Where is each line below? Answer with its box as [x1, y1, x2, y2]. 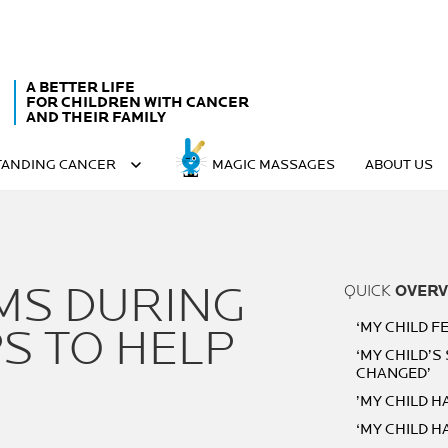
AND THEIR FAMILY [26, 107, 166, 127]
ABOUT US [365, 156, 433, 173]
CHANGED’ [356, 364, 431, 383]
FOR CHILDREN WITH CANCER [26, 92, 249, 112]
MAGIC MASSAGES [212, 156, 335, 173]
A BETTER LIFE [26, 77, 135, 97]
